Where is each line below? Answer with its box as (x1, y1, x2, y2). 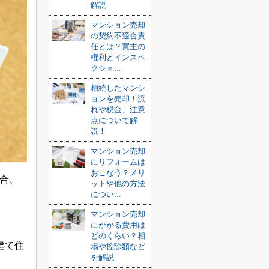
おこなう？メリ (91, 168, 145, 177)
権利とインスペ (91, 53, 145, 62)
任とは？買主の (91, 42, 145, 51)
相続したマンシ (91, 83, 145, 92)
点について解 (91, 116, 138, 125)
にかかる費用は (91, 220, 145, 229)
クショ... (91, 64, 121, 73)
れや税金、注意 (91, 105, 145, 114)
